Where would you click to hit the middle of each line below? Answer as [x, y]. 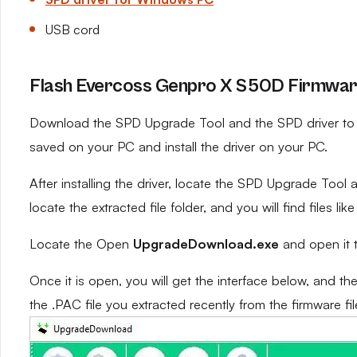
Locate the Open [81, 244]
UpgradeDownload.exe [206, 244]
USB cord [73, 29]
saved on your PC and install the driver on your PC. [178, 147]
